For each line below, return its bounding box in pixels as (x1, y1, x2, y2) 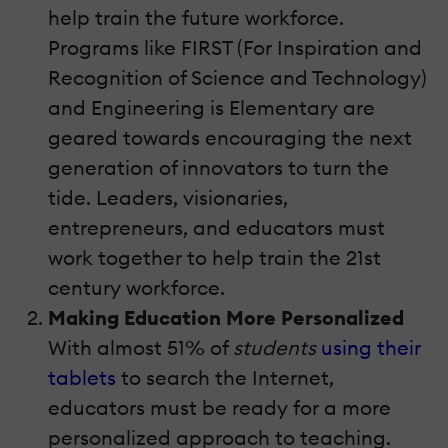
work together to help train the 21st (48, 244, 381, 270)
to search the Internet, (116, 364, 334, 390)
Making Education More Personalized (48, 304, 404, 330)
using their (321, 334, 421, 360)
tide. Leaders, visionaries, (48, 184, 288, 210)
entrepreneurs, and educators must (48, 214, 385, 240)
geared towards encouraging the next (48, 124, 412, 150)
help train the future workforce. (48, 4, 344, 30)
